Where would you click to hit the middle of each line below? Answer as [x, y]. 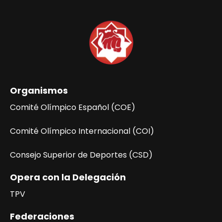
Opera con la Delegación [68, 177]
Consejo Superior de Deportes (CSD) [81, 155]
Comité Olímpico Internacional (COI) [82, 131]
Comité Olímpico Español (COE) [73, 107]
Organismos [39, 90]
